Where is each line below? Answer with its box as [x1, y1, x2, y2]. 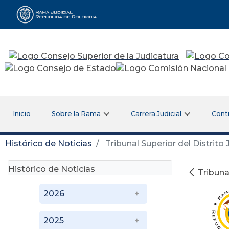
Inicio [12, 109, 31, 118]
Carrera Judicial [131, 109, 182, 118]
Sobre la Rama [52, 109, 101, 118]
